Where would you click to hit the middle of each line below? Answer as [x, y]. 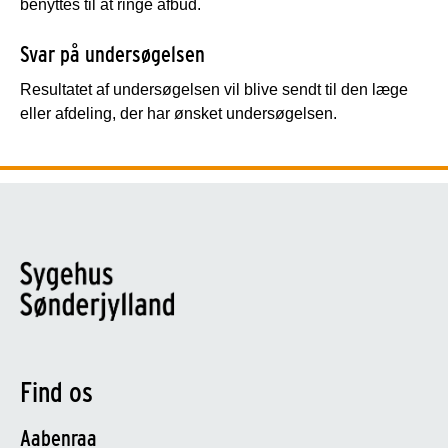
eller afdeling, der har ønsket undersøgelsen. [180, 113]
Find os [56, 391]
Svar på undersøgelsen [112, 53]
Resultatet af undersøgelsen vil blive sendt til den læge [214, 89]
